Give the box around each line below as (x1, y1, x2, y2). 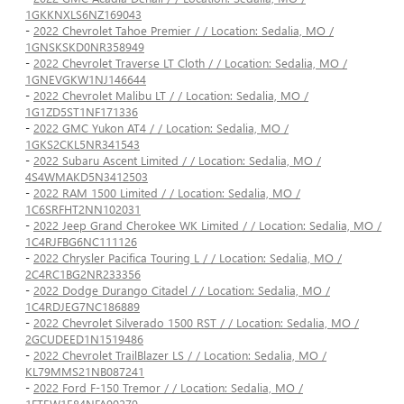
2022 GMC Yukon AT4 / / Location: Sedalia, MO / (33, 120, 289, 136)
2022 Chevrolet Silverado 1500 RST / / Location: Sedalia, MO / (33, 315, 359, 331)
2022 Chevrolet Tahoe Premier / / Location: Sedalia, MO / (33, 23, 334, 39)
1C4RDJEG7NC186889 (25, 298, 140, 315)
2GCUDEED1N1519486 (25, 331, 143, 347)
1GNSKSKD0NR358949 (25, 39, 144, 55)
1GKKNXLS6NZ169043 (25, 6, 142, 23)
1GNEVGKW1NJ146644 (25, 71, 146, 87)
